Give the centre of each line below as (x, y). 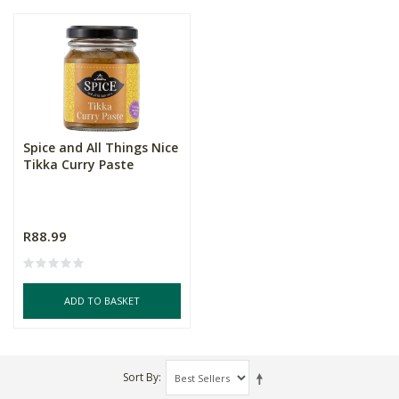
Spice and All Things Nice (101, 147)
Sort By (141, 377)
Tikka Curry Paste (78, 164)
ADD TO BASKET (102, 301)
